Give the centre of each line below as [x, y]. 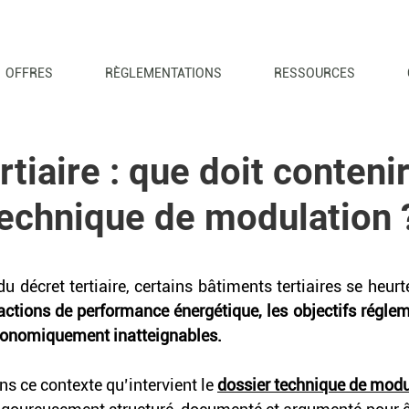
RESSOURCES [314, 73]
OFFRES [29, 73]
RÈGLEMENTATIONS [163, 73]
